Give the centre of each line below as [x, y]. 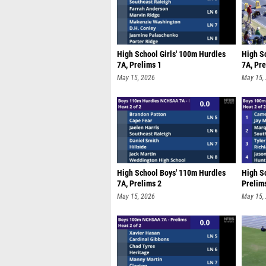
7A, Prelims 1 [139, 65]
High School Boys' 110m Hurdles [171, 173]
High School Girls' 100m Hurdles [171, 54]
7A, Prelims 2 [139, 184]
